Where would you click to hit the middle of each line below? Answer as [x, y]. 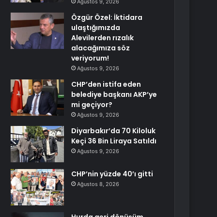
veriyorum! [90, 58]
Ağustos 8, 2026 [98, 184]
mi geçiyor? [92, 105]
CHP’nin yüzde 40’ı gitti [112, 174]
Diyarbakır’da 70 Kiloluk [114, 131]
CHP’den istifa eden [106, 84]
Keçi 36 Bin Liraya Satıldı [114, 141]
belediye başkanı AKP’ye [114, 94]
